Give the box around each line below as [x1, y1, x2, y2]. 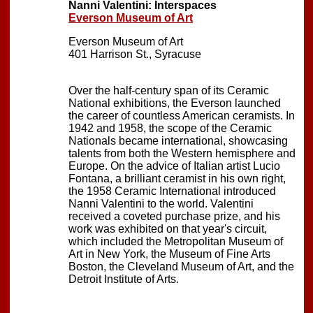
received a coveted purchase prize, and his [68, 210, 280, 222]
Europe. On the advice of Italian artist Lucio [68, 159, 280, 172]
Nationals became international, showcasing [68, 134, 288, 147]
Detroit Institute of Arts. [68, 272, 179, 285]
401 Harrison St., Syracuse [68, 48, 201, 60]
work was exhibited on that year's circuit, [68, 222, 267, 235]
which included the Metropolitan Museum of [68, 235, 283, 247]
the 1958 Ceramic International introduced [68, 184, 276, 197]
